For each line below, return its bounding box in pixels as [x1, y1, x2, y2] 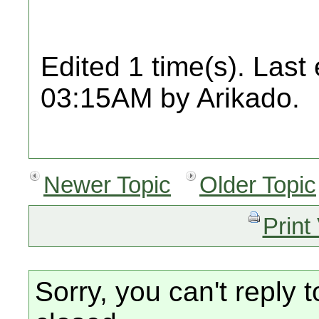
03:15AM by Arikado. [41, 83, 300, 113]
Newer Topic [43, 172, 171, 198]
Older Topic [199, 172, 316, 198]
